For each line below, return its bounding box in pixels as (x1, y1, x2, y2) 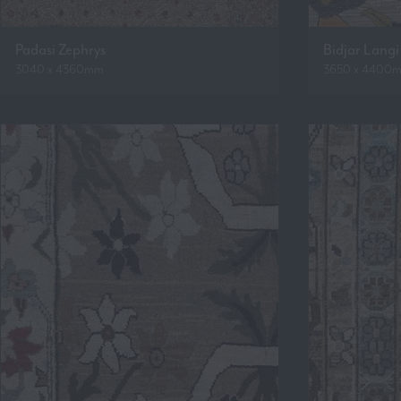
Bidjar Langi (323, 40, 399, 59)
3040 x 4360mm (15, 61, 104, 77)
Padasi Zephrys (15, 40, 106, 59)
